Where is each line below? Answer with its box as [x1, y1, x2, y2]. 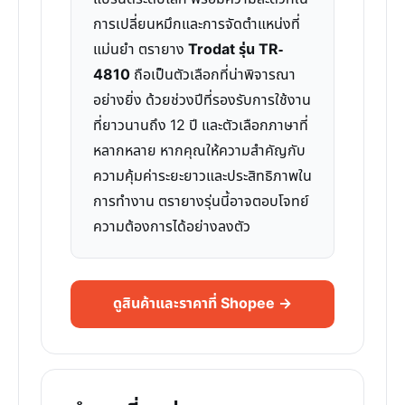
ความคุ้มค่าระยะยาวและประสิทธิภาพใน [93, 165, 312, 187]
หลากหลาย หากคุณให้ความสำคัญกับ [93, 140, 306, 162]
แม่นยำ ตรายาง [93, 39, 188, 61]
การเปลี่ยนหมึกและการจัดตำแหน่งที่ [93, 14, 300, 35]
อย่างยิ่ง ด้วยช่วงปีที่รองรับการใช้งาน [93, 89, 311, 111]
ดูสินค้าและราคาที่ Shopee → [113, 293, 292, 315]
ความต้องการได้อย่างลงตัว [93, 216, 250, 238]
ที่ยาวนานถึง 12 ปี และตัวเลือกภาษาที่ [93, 115, 308, 137]
